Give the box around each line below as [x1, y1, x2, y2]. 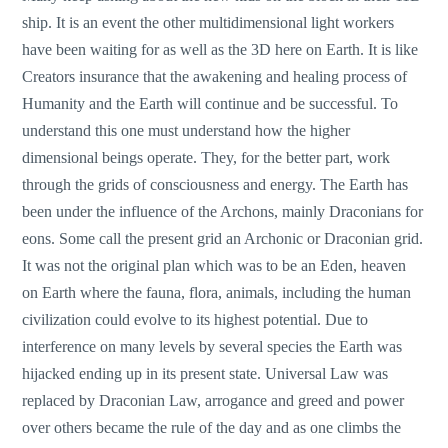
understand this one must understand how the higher [22, 122, 351, 140]
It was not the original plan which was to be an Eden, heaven [22, 257, 407, 275]
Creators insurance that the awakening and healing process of [22, 68, 408, 86]
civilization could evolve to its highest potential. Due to [22, 311, 369, 329]
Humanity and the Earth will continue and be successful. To [22, 95, 399, 113]
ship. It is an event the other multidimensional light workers [22, 14, 395, 32]
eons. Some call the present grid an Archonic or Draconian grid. [22, 230, 424, 248]
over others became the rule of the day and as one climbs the [22, 419, 402, 437]
